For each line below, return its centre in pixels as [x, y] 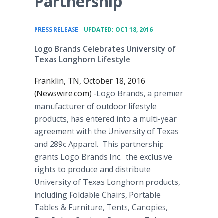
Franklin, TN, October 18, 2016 [90, 81]
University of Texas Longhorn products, [107, 182]
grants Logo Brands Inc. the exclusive [103, 157]
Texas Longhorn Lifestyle [82, 59]
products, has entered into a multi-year [105, 119]
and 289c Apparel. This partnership [99, 144]
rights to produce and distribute [92, 169]
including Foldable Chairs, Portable [97, 195]
